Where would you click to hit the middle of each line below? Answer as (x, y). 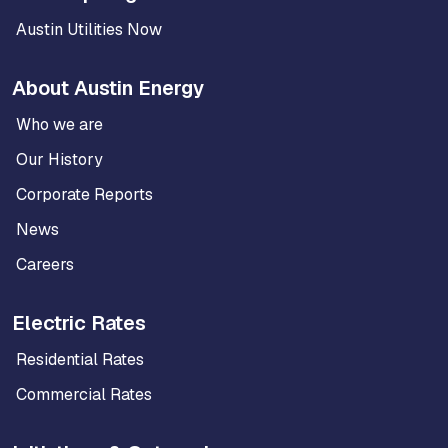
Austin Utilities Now (89, 30)
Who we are (59, 125)
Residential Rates (80, 360)
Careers (45, 265)
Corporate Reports (84, 195)
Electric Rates (79, 323)
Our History (59, 160)
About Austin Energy (108, 88)
